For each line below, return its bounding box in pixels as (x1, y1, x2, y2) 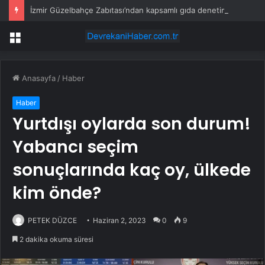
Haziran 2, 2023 (93, 216, 146, 225)
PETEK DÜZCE (28, 216, 77, 225)
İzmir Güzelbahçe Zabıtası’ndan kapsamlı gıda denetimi (30, 5, 230, 15)
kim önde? (12, 182, 101, 205)
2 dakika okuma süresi (18, 235, 93, 244)
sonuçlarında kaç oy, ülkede (12, 159, 251, 182)
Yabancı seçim (12, 135, 138, 159)
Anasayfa (20, 73, 56, 83)
